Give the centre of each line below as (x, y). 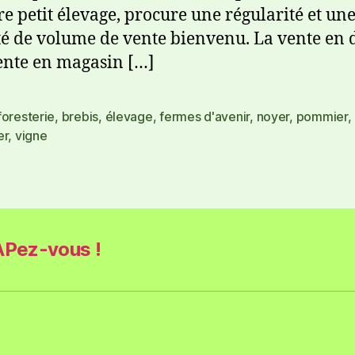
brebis (80, 116)
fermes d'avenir (205, 116)
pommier (322, 116)
